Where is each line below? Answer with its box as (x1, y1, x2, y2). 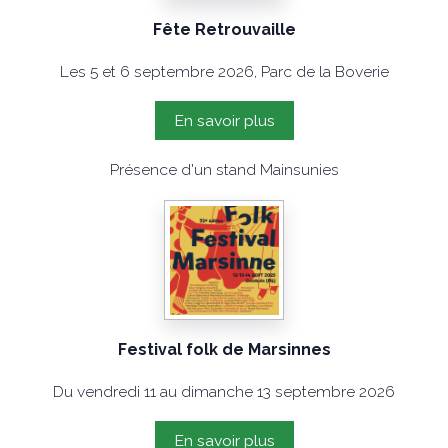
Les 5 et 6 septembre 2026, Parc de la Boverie (59, 62, 389, 81)
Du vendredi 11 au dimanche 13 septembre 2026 (53, 382, 395, 401)
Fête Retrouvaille (152, 20, 296, 39)
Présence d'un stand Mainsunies (109, 160, 339, 179)
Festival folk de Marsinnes (117, 340, 331, 359)
